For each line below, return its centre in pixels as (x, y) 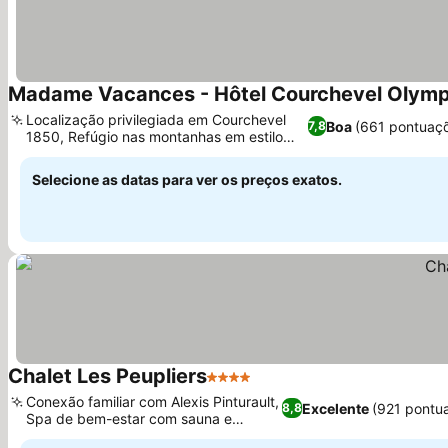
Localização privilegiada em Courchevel (156, 119)
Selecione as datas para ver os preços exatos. (187, 179)
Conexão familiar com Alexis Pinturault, (152, 401)
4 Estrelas (243, 387)
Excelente (336, 408)
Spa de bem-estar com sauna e (129, 418)
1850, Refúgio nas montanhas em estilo (154, 136)
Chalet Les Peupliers (107, 376)
